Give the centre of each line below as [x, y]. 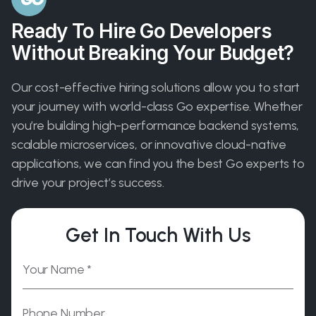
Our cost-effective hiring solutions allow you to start [156, 87]
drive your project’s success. [88, 182]
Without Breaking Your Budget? [153, 53]
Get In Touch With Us [158, 235]
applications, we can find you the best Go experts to [158, 163]
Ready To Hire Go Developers [147, 31]
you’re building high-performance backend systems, [156, 125]
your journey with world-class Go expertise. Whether [157, 106]
